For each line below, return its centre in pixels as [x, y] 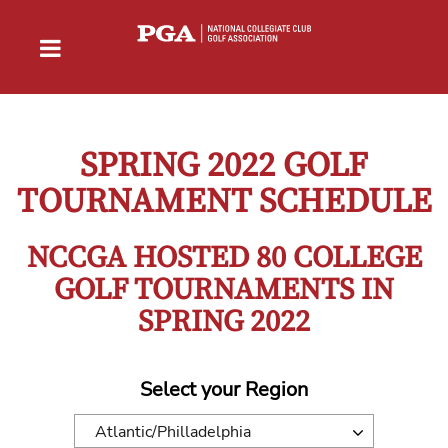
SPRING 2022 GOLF [224, 165]
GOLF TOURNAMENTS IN [224, 289]
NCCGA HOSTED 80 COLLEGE [224, 257]
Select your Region [224, 389]
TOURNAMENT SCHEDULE [224, 201]
